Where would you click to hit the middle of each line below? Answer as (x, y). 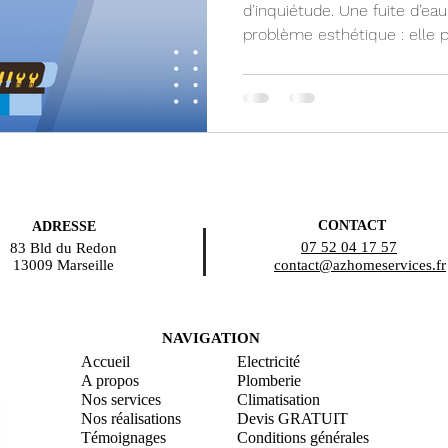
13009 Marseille (63, 264)
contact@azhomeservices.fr (360, 264)
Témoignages (123, 437)
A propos (110, 380)
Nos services (121, 399)
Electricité (268, 361)
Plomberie (269, 380)
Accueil (105, 361)
